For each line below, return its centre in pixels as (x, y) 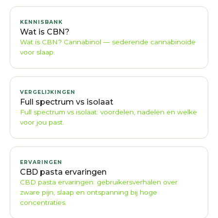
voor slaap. (37, 52)
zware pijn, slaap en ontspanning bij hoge (89, 192)
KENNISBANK (41, 22)
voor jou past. (42, 122)
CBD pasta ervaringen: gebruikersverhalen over (99, 182)
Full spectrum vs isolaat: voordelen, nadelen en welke (109, 112)
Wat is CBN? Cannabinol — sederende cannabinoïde (108, 42)
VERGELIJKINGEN (48, 92)
